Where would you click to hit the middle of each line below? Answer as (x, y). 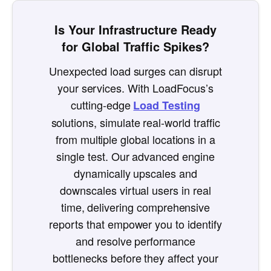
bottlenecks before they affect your (135, 257)
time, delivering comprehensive (135, 207)
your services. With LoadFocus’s (135, 87)
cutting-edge (102, 104)
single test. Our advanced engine (135, 156)
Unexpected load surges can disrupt (135, 70)
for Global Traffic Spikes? (135, 46)
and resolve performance (135, 240)
